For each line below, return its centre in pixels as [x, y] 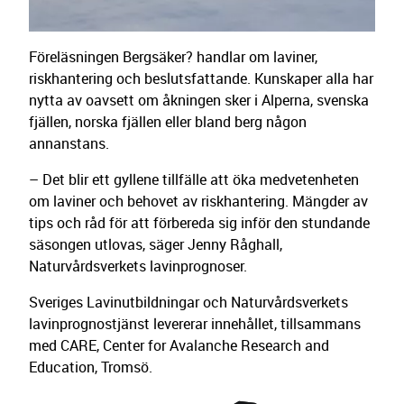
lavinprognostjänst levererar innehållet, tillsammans [195, 324]
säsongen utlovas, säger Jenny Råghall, [156, 244]
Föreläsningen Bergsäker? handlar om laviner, [173, 57]
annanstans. [69, 143]
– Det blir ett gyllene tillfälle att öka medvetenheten [194, 179]
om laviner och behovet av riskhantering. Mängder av [198, 201]
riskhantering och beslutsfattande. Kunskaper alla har [201, 78]
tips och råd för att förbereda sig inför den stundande [199, 223]
